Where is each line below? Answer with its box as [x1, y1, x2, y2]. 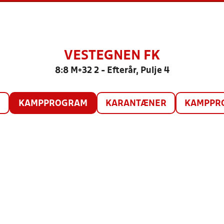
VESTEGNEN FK [64, 50, 160, 62]
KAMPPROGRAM [18, 99, 87, 108]
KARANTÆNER [105, 99, 166, 108]
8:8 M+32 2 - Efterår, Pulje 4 [54, 66, 169, 75]
